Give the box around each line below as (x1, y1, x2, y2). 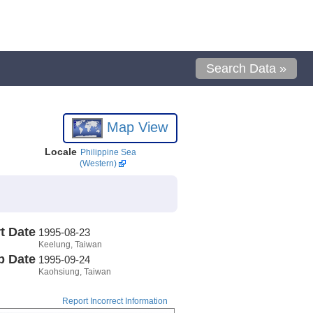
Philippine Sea (80, 147, 136, 157)
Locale (44, 146, 77, 157)
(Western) (79, 159, 117, 168)
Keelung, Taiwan (38, 239, 102, 249)
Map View (103, 119, 168, 135)
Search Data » (206, 61, 287, 75)
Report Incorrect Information (61, 296, 168, 307)
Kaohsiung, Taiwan (38, 266, 111, 277)
